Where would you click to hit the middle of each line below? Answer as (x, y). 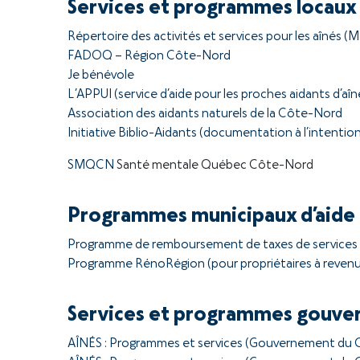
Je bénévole (101, 76)
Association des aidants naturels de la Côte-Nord (205, 114)
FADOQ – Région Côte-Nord (149, 56)
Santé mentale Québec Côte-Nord (214, 166)
